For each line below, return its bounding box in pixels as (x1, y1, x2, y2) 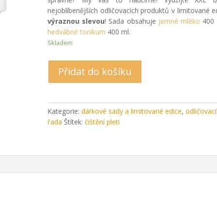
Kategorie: (47, 107, 82, 116)
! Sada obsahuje (105, 16, 158, 26)
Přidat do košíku (58, 65, 132, 78)
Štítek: (64, 117, 85, 127)
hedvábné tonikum (47, 27, 106, 37)
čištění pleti (85, 117, 120, 127)
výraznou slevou (47, 16, 105, 26)
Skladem (47, 38, 73, 47)
